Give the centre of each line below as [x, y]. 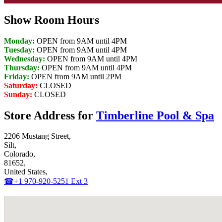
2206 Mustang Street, [37, 136]
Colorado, [20, 154]
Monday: [19, 41]
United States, [26, 172]
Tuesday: [19, 50]
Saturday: [21, 85]
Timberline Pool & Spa [155, 115]
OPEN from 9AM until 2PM [75, 76]
